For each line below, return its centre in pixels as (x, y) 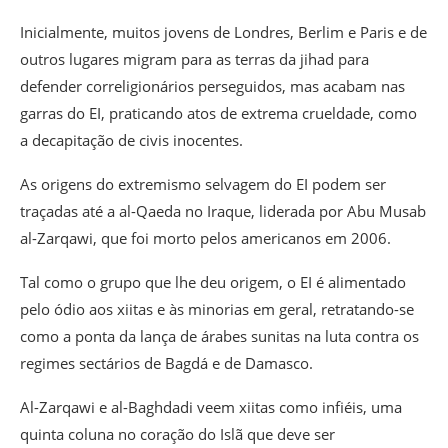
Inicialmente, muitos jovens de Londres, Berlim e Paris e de (223, 32)
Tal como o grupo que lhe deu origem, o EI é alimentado (213, 282)
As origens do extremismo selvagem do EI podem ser (203, 184)
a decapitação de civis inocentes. (131, 140)
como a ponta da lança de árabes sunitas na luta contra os (219, 336)
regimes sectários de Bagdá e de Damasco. (166, 363)
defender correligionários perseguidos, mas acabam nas (212, 86)
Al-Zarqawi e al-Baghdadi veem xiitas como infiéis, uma (211, 407)
